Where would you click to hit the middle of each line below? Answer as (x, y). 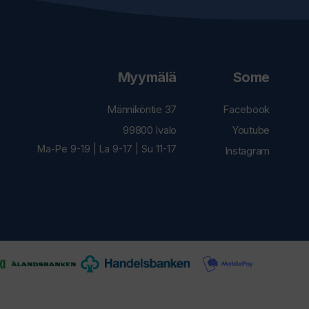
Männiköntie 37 (142, 109)
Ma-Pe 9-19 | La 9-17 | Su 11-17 (107, 148)
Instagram (247, 150)
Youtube (251, 130)
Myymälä (147, 77)
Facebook (246, 109)
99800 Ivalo (150, 130)
